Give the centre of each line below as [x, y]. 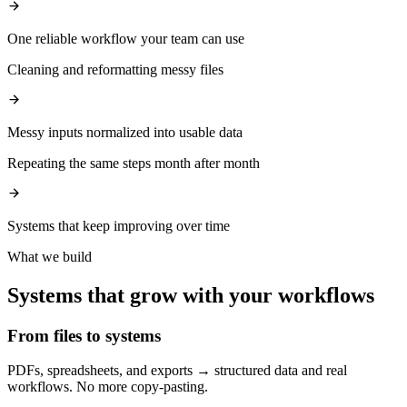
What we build [50, 256]
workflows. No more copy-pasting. [108, 387]
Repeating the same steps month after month [134, 163]
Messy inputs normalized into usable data [125, 132]
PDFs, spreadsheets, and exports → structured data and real [177, 371]
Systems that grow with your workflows [191, 295]
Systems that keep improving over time [119, 225]
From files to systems [84, 335]
